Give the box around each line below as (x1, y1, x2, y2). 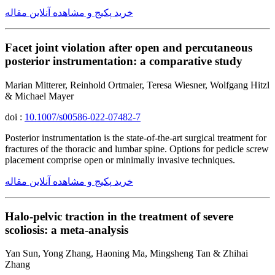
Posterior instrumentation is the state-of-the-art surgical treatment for (5, 132, 266, 143)
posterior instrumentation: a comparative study (5, 55, 242, 68)
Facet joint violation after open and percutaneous (5, 41, 252, 55)
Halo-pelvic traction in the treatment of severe (5, 209, 233, 223)
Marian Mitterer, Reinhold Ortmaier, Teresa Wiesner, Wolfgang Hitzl (5, 79, 269, 90)
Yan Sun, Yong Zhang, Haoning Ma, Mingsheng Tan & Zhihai (5, 248, 248, 259)
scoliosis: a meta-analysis (5, 223, 128, 236)
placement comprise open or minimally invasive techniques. (5, 154, 235, 165)
